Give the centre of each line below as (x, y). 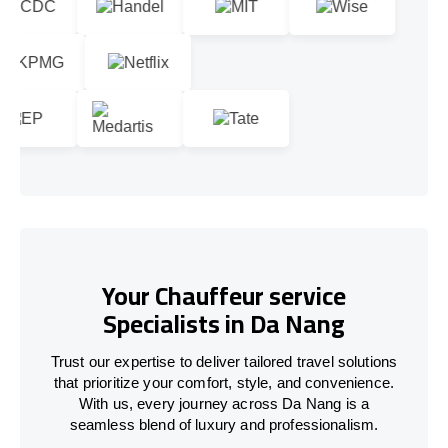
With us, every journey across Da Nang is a (224, 403)
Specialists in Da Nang (224, 324)
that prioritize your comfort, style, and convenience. (224, 382)
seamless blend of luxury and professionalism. (224, 424)
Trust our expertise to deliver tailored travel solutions (224, 361)
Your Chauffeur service (224, 296)
